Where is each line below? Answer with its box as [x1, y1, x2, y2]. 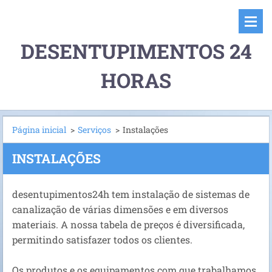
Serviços [78, 124, 111, 135]
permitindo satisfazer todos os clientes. [12, 233, 192, 246]
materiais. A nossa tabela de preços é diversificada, [12, 218, 245, 231]
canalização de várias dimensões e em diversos [12, 203, 228, 216]
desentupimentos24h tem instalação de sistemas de [12, 188, 250, 200]
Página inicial [12, 124, 66, 135]
